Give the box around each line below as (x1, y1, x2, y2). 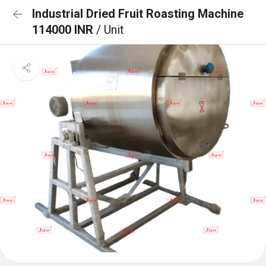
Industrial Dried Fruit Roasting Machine (32, 7, 243, 21)
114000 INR (32, 23, 96, 37)
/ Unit (96, 23, 124, 37)
